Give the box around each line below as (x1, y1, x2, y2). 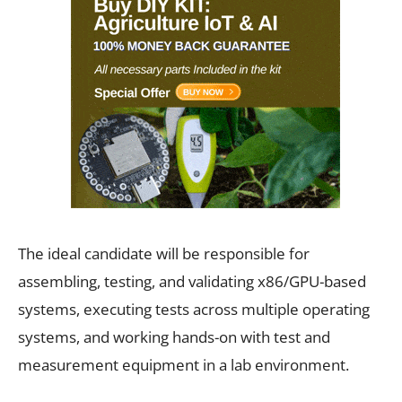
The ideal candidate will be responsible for (18, 242, 310, 264)
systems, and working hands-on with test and (18, 326, 330, 347)
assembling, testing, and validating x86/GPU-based (18, 270, 366, 292)
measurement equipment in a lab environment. (18, 354, 349, 375)
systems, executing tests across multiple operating (18, 298, 370, 319)
